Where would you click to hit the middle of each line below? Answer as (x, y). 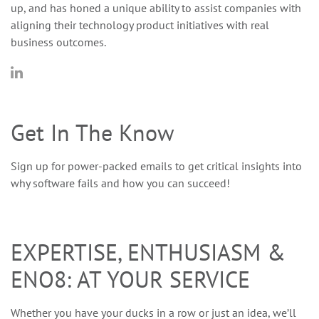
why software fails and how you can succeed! (120, 183)
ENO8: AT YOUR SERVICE (130, 279)
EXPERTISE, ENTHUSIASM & (148, 252)
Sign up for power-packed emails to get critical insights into (156, 166)
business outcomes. (58, 42)
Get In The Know (93, 132)
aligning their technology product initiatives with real (140, 25)
